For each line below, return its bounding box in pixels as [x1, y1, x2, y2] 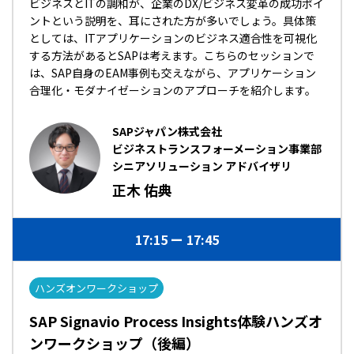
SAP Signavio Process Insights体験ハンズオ [29, 311, 322, 331]
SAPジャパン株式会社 [112, 123, 222, 139]
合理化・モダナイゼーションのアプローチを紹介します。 [29, 82, 316, 98]
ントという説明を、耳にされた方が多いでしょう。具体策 [29, 13, 316, 28]
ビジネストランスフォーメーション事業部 [112, 141, 322, 156]
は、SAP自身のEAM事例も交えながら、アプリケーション [29, 65, 316, 81]
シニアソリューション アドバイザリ [112, 158, 292, 174]
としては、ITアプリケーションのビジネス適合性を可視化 [29, 30, 317, 46]
